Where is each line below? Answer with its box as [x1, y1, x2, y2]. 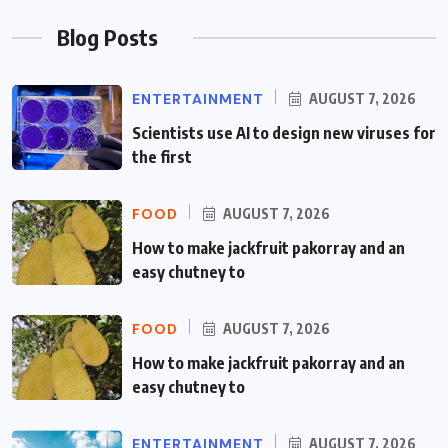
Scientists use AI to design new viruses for [132, 123, 436, 144]
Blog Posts [57, 23, 158, 52]
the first [132, 147, 192, 168]
